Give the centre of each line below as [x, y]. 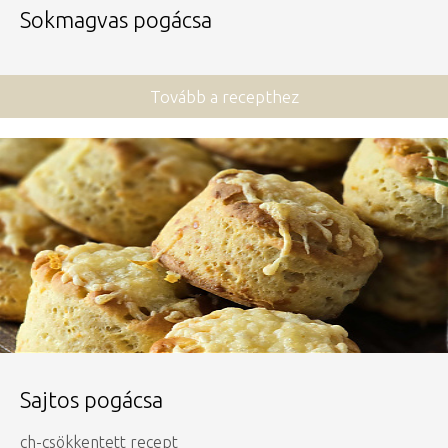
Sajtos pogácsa [91, 399]
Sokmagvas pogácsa [116, 19]
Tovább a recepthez [224, 96]
